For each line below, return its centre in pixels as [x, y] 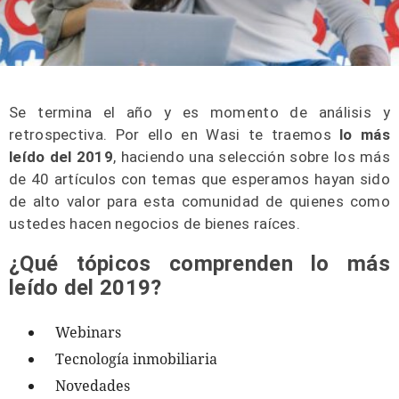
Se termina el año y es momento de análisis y [199, 112]
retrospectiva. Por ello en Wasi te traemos [175, 134]
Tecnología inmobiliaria [136, 359]
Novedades [93, 386]
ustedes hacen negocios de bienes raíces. [155, 224]
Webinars [88, 332]
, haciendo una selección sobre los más [252, 157]
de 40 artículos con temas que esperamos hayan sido [199, 179]
